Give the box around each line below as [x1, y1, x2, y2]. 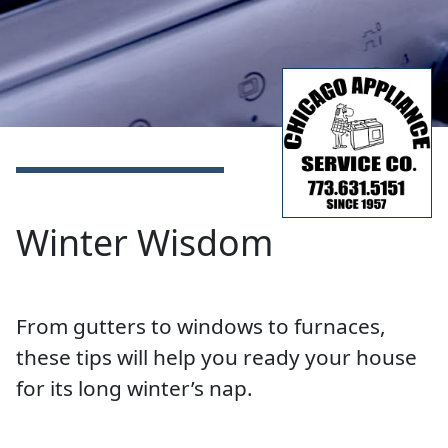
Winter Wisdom [16, 217, 273, 266]
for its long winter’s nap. [16, 373, 253, 402]
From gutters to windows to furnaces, [16, 311, 386, 340]
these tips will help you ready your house [16, 342, 417, 371]
